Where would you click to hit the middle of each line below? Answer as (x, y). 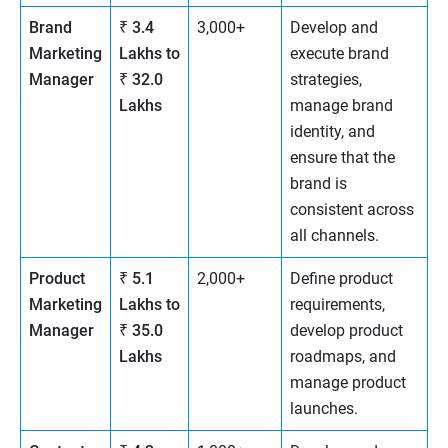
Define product (341, 279)
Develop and (334, 28)
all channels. (334, 236)
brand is (318, 184)
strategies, (326, 80)
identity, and (332, 132)
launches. (324, 409)
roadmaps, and (343, 357)
